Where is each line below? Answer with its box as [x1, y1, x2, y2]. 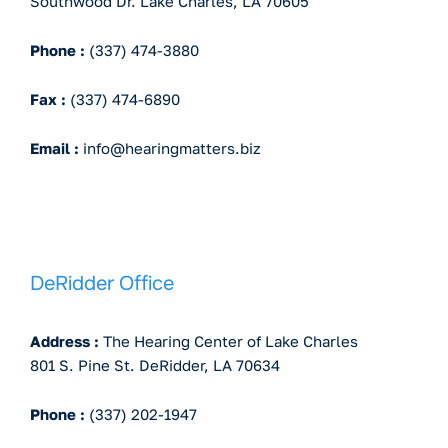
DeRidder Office [30, 271, 174, 296]
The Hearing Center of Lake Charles [99, 332, 358, 350]
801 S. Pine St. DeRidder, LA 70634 [30, 356, 280, 374]
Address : [30, 332, 99, 350]
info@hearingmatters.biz [83, 139, 261, 157]
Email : [30, 139, 79, 157]
